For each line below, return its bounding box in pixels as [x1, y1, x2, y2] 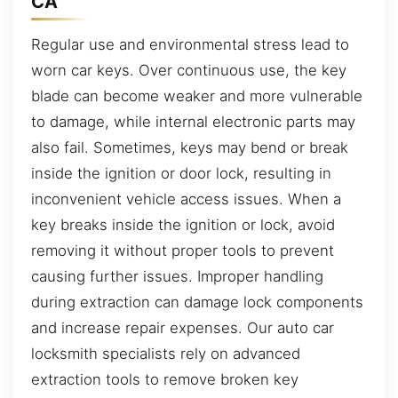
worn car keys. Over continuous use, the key [31, 60, 346, 79]
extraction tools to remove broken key [31, 370, 298, 388]
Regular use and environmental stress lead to [31, 35, 349, 53]
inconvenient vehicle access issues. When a [31, 189, 341, 208]
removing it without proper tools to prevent [31, 241, 334, 259]
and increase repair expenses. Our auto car [31, 318, 334, 337]
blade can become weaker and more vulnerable [31, 86, 362, 105]
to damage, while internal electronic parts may [31, 112, 355, 131]
